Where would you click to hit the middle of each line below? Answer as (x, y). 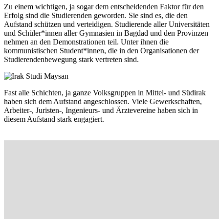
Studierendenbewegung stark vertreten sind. (71, 60)
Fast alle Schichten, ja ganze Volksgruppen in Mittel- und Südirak (105, 93)
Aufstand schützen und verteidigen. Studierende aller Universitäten (107, 24)
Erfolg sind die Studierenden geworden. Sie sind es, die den (96, 16)
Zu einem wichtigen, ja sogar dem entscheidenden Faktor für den (104, 7)
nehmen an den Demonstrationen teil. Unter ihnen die (86, 42)
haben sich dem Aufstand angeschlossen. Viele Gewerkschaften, (103, 102)
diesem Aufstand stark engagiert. (54, 119)
